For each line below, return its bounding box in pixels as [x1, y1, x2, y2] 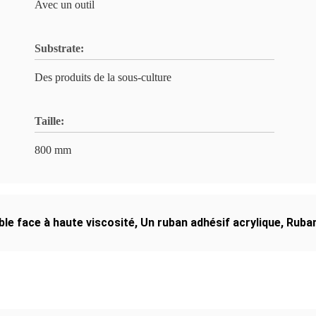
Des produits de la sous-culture [35, 71, 171, 83]
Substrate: [35, 42, 84, 54]
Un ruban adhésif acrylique [140, 216, 281, 229]
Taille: [35, 115, 64, 127]
